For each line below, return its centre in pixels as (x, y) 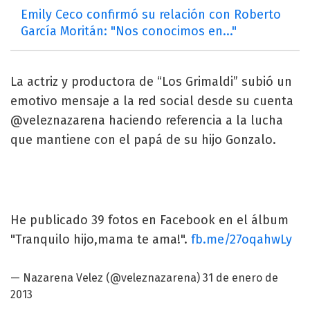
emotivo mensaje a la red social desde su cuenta (152, 101)
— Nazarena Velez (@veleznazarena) (107, 277)
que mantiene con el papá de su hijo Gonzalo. (143, 139)
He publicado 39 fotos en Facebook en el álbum (149, 220)
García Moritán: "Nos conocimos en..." (129, 31)
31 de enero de (240, 277)
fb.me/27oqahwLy (241, 239)
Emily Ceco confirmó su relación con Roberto (151, 14)
